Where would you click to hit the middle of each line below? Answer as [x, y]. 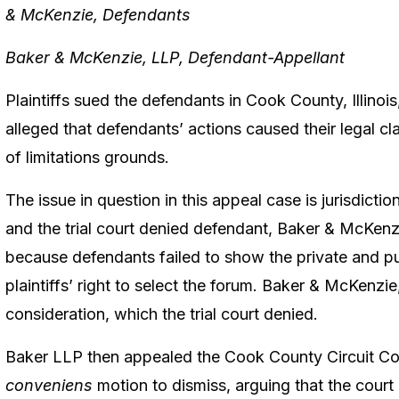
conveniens [49, 385]
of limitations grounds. [87, 157]
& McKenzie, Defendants [98, 14]
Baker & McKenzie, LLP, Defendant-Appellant [175, 57]
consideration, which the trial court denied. [162, 313]
